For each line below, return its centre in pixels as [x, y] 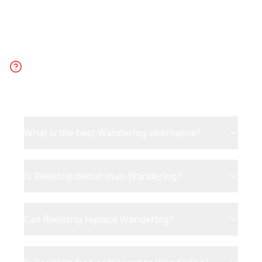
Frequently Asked [137, 56]
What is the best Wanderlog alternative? [112, 133]
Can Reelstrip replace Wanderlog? [99, 219]
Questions [137, 77]
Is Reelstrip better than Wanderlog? [103, 176]
